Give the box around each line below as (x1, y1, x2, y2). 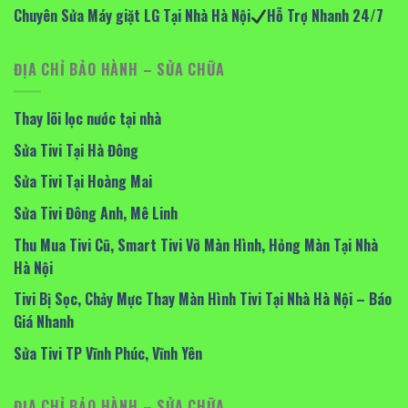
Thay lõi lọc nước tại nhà (14, 107, 161, 130)
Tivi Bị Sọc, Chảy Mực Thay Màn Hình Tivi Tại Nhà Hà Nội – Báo (14, 288, 392, 311)
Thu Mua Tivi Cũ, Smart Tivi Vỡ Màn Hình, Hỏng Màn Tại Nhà (14, 233, 378, 256)
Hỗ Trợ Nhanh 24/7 (267, 5, 384, 27)
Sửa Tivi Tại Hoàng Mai (14, 170, 152, 193)
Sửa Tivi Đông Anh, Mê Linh (14, 201, 178, 224)
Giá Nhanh (14, 311, 77, 333)
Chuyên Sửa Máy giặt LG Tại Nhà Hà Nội (14, 5, 250, 27)
